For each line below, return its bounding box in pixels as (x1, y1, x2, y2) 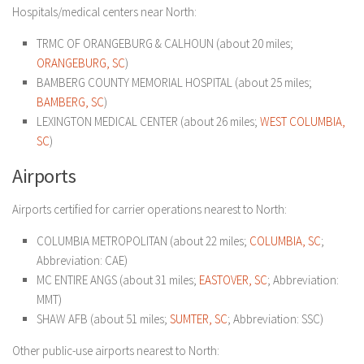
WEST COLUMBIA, (260, 114, 345, 129)
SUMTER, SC (170, 311, 227, 327)
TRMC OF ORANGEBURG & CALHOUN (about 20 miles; (37, 36, 293, 51)
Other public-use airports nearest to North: (12, 343, 219, 358)
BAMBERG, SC (37, 94, 104, 110)
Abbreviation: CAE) (37, 253, 128, 268)
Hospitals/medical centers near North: (12, 4, 197, 19)
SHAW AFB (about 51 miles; (37, 311, 170, 327)
